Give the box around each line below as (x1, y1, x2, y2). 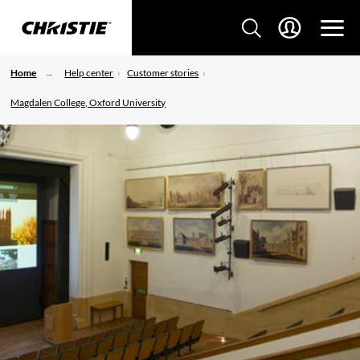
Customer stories (127, 67, 199, 79)
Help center (64, 67, 114, 79)
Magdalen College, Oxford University (10, 96, 166, 108)
